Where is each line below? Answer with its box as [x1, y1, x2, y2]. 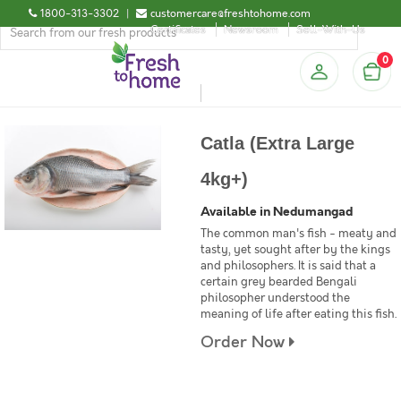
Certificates [150, 22, 206, 37]
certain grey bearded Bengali [200, 274, 357, 290]
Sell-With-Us [296, 22, 365, 37]
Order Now [200, 331, 289, 354]
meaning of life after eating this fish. [200, 306, 397, 322]
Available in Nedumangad [200, 202, 353, 220]
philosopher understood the [200, 290, 350, 306]
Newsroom [224, 22, 278, 37]
